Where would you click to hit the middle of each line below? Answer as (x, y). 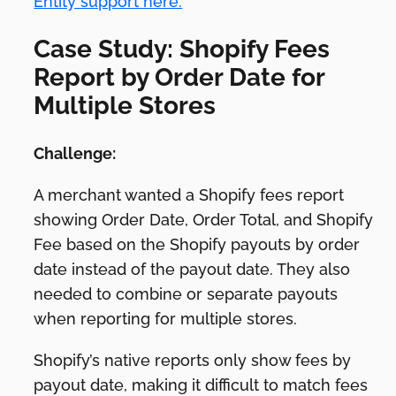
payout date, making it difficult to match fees (201, 385)
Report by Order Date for (179, 77)
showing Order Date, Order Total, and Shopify (204, 219)
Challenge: (75, 153)
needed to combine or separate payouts (186, 293)
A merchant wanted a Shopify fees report (189, 194)
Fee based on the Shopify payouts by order (197, 244)
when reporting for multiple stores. (166, 318)
